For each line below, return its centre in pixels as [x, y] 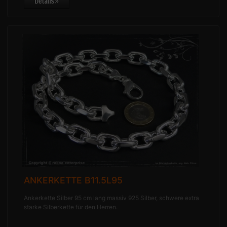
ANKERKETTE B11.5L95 [73, 180]
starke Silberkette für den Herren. [71, 207]
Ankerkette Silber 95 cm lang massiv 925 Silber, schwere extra [112, 198]
